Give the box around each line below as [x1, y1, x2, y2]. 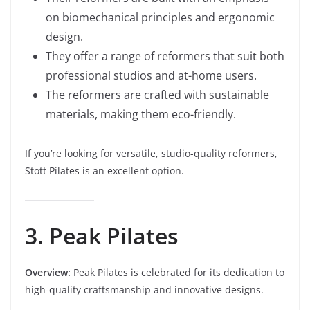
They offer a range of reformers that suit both [46, 48, 284, 64]
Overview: [25, 266, 71, 279]
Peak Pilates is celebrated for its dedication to [71, 266, 284, 279]
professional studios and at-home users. [46, 68, 257, 83]
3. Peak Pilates [25, 221, 179, 250]
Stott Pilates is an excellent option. [25, 164, 184, 177]
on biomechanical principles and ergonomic [46, 10, 275, 25]
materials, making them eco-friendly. [46, 107, 236, 122]
